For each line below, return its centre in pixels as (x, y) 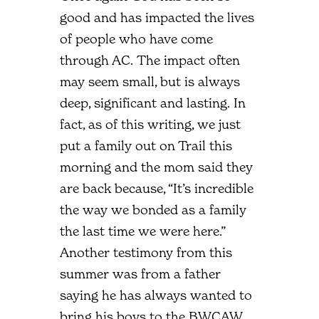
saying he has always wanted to (156, 295)
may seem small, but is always (150, 81)
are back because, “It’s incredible (157, 188)
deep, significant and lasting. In (153, 103)
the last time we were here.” (142, 231)
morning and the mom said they (156, 167)
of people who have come (136, 38)
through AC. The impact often (150, 60)
